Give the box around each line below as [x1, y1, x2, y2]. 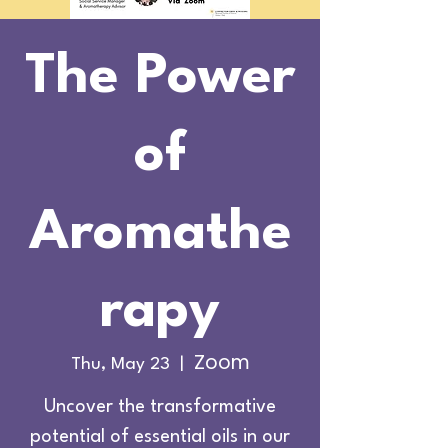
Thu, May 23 [70, 356, 170, 373]
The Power [24, 50, 296, 105]
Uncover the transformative [44, 398, 276, 416]
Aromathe [28, 206, 292, 261]
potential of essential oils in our [30, 428, 290, 446]
